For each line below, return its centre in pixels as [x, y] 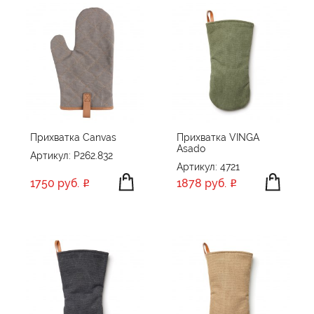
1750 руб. [55, 184]
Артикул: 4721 [208, 167]
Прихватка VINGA [218, 138]
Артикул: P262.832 [71, 156]
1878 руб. [202, 184]
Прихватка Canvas [73, 138]
